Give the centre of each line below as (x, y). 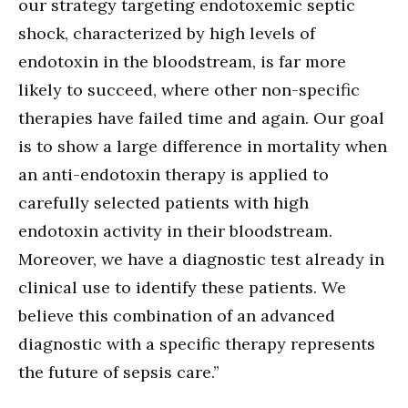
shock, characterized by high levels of (167, 34)
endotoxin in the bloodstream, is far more (182, 62)
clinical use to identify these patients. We (182, 288)
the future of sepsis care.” (119, 372)
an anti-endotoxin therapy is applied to (173, 175)
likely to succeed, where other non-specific (189, 90)
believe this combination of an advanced (177, 316)
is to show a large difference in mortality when (203, 147)
